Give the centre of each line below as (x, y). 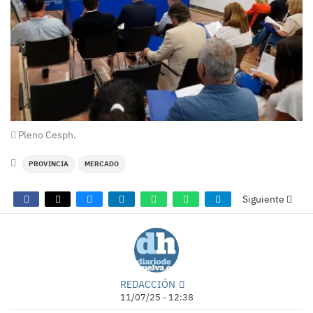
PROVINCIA (49, 163)
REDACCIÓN (147, 284)
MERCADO (102, 163)
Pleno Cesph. (46, 134)
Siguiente (264, 199)
